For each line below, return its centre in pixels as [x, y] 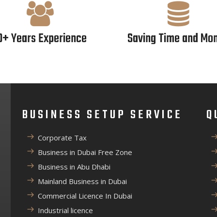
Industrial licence [65, 210]
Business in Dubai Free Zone [85, 152]
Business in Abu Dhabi [74, 167]
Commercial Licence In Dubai [85, 196]
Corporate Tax [62, 138]
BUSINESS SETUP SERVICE [102, 115]
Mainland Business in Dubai [82, 181]
